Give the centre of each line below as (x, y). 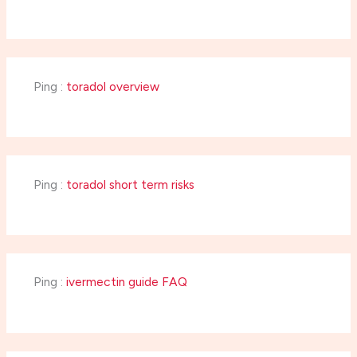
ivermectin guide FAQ (126, 282)
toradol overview (112, 86)
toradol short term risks (130, 184)
